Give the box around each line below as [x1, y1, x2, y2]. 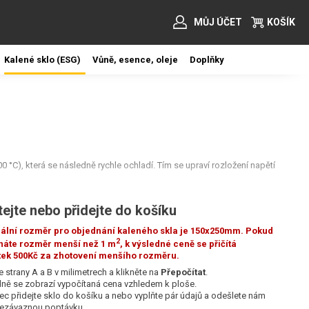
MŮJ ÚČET [194, 17, 242, 28]
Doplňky [190, 54, 224, 65]
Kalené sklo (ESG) [4, 54, 81, 65]
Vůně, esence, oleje [92, 54, 178, 65]
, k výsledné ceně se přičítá [120, 239, 237, 250]
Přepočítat [161, 267, 206, 278]
